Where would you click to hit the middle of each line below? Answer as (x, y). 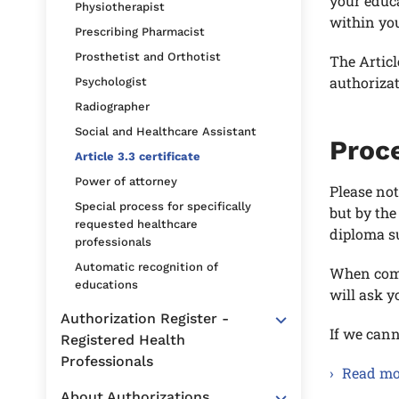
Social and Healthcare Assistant (166, 131)
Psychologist (111, 81)
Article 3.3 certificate (138, 156)
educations (106, 285)
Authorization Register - (145, 318)
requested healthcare (136, 224)
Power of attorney (126, 181)
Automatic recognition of (147, 267)
